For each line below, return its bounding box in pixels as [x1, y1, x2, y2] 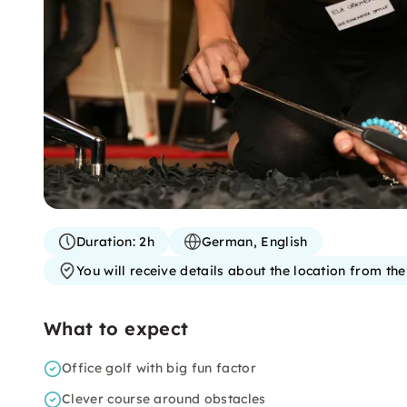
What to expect [44, 317, 189, 340]
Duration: [76, 233, 135, 250]
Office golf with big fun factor [62, 360, 256, 376]
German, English [201, 233, 308, 250]
